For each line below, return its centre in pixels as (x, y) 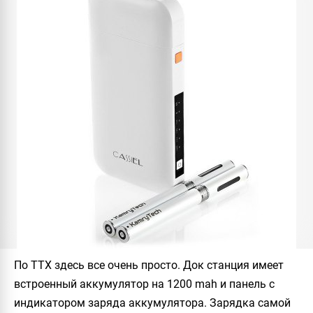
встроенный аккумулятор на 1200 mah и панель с (144, 284)
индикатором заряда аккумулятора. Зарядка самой (152, 303)
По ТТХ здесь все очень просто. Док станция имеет (149, 265)
